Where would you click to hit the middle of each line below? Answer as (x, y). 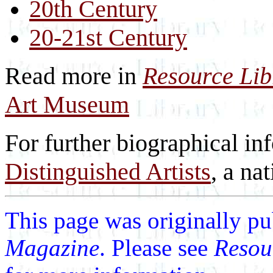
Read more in (74, 76)
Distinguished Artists (108, 172)
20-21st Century (108, 37)
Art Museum (67, 105)
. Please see (157, 248)
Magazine (52, 248)
